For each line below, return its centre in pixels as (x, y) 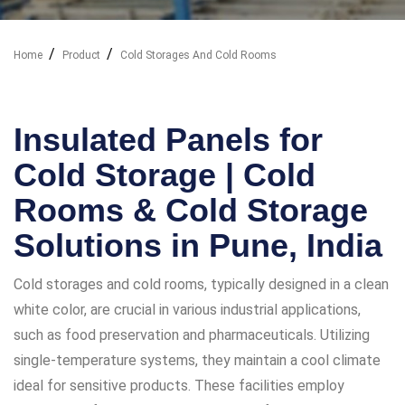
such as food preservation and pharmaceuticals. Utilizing (192, 334)
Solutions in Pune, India (198, 245)
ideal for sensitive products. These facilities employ (179, 385)
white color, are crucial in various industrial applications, (187, 309)
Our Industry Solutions (89, 93)
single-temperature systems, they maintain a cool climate (197, 360)
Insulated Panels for (168, 139)
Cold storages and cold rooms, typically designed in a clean (201, 284)
